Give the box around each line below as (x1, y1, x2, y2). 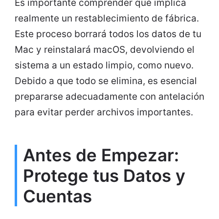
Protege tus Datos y (23, 165, 185, 186)
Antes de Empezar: (23, 145, 179, 166)
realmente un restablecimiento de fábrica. (15, 13, 199, 24)
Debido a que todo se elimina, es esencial (15, 75, 197, 87)
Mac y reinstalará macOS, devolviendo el (15, 44, 195, 56)
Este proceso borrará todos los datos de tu (15, 28, 201, 40)
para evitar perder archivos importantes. (15, 107, 193, 118)
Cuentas (23, 186, 92, 207)
